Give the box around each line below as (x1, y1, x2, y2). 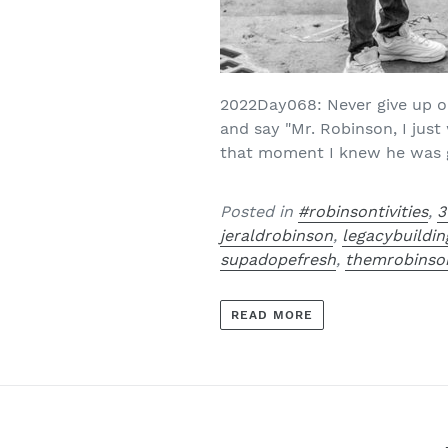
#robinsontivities (298, 202, 429, 222)
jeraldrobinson (220, 226, 334, 246)
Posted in (220, 202, 299, 222)
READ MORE (231, 307, 313, 322)
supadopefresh (220, 250, 337, 270)
